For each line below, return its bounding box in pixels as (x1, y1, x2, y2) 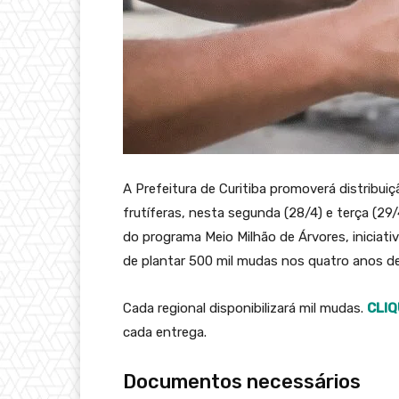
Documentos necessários (123, 369, 361, 394)
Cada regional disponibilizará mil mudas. (123, 299, 367, 316)
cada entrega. (123, 323, 207, 340)
